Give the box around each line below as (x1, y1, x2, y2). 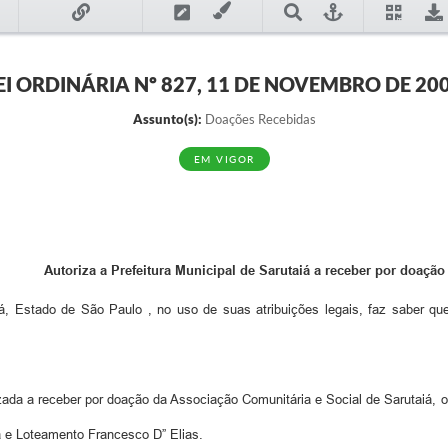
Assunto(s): (132, 111, 202, 127)
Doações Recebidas (201, 111, 316, 127)
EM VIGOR (193, 153, 255, 165)
